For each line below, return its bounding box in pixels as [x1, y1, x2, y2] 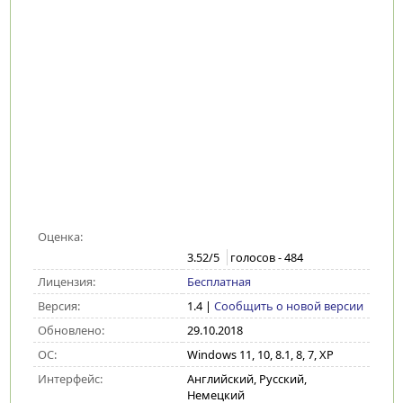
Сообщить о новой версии [213, 298, 363, 314]
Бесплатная [186, 273, 251, 290]
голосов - [229, 249, 284, 266]
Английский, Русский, [186, 371, 307, 387]
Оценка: [37, 228, 83, 245]
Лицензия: [37, 273, 95, 290]
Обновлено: [37, 322, 104, 338]
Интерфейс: [37, 371, 103, 387]
